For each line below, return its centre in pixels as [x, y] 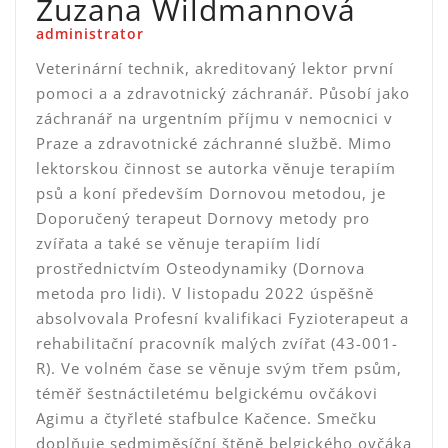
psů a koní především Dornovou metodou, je [211, 193]
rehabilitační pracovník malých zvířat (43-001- [217, 343]
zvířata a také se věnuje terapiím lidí [178, 243]
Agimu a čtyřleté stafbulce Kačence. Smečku [206, 418]
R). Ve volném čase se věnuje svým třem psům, [219, 368]
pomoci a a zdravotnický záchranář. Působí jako [223, 93]
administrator [90, 33]
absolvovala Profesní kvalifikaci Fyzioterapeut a [222, 318]
